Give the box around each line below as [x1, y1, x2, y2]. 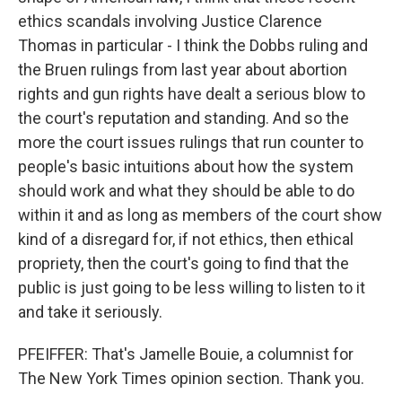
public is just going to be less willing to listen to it [18, 277, 365, 297]
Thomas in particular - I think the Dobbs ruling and [18, 35, 368, 55]
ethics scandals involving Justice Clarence [18, 11, 322, 31]
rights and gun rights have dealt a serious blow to [18, 83, 365, 103]
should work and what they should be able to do [18, 180, 354, 200]
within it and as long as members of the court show [18, 205, 382, 224]
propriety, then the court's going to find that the [18, 253, 349, 273]
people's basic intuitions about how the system [18, 156, 354, 176]
